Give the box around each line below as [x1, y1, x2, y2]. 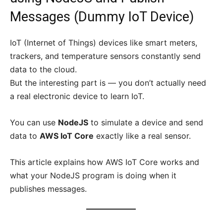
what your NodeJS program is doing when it [10, 170, 176, 181]
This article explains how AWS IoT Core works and [10, 157, 199, 167]
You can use [10, 117, 58, 128]
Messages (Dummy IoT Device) [10, 9, 194, 25]
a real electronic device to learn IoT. [10, 91, 144, 102]
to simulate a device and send [88, 117, 203, 128]
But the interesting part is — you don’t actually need [10, 78, 206, 88]
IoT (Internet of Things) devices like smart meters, [10, 38, 197, 48]
